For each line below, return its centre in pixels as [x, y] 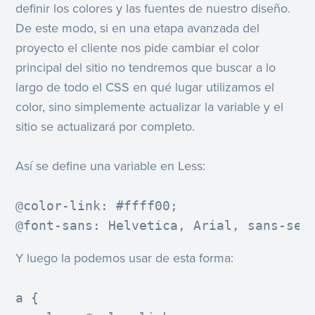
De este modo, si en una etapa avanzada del [138, 28]
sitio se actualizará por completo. [105, 126]
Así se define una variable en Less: [111, 166]
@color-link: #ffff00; [97, 206]
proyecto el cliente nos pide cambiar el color [138, 47]
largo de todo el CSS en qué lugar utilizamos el [145, 87]
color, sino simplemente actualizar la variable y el [150, 107]
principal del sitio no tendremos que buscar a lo [146, 67]
